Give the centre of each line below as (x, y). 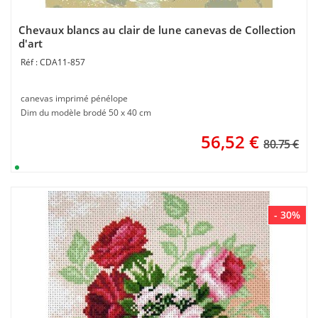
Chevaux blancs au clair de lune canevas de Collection (157, 30)
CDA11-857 (62, 62)
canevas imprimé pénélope (74, 98)
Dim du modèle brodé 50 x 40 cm (86, 113)
